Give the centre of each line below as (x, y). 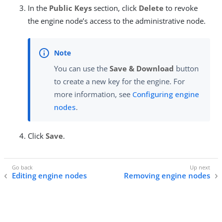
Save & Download (142, 69)
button (186, 69)
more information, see (93, 94)
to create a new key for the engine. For (119, 82)
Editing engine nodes (49, 175)
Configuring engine (166, 94)
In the (38, 8)
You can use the (82, 69)
